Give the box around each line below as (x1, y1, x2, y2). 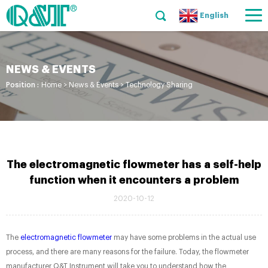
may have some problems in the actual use (112, 234, 256, 241)
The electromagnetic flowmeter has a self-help (7, 159, 261, 170)
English (200, 12, 229, 19)
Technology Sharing (126, 81, 193, 89)
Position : (6, 81, 39, 89)
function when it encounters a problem (29, 175, 239, 185)
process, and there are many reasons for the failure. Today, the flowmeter (6, 248, 249, 255)
